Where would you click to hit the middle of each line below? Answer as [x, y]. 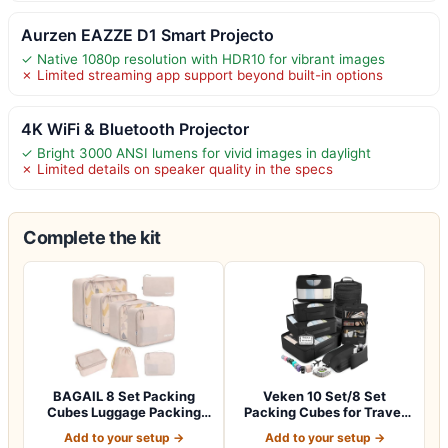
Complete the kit [92, 237]
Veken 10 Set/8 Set [324, 396]
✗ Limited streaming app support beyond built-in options [202, 75]
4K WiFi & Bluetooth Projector [135, 129]
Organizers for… [123, 428]
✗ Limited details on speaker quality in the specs [177, 169]
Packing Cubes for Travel [324, 412]
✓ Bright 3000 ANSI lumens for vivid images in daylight [196, 153]
